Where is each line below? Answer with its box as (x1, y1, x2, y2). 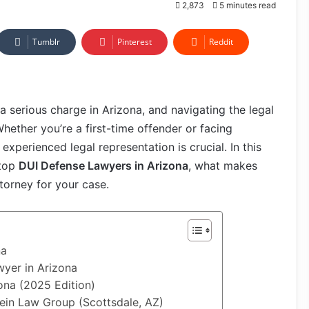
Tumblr (32, 36, 60, 48)
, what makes (188, 159, 257, 172)
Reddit (209, 36, 233, 48)
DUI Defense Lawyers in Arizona (19, 159, 188, 172)
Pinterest (117, 36, 152, 48)
